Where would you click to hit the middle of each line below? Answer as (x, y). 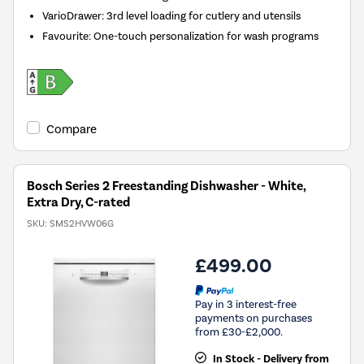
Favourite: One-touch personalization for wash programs (181, 36)
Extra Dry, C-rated (78, 203)
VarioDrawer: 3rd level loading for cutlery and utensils (172, 16)
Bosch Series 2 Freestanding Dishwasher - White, (166, 186)
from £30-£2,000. (239, 331)
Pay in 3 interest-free (246, 304)
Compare (71, 130)
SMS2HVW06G (82, 224)
